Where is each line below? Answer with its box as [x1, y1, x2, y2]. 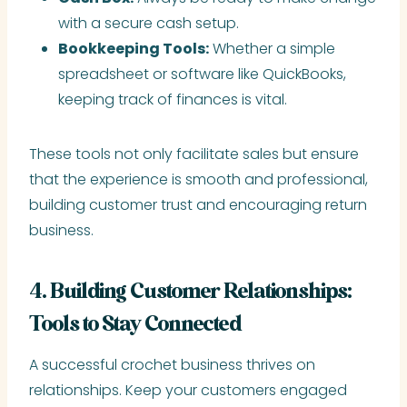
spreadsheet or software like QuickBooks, [58, 64, 346, 85]
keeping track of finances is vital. [58, 89, 287, 111]
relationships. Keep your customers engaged [29, 380, 347, 402]
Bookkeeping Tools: [58, 38, 209, 60]
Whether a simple [209, 38, 335, 60]
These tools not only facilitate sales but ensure [29, 144, 359, 165]
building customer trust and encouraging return [29, 194, 367, 216]
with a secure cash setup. [58, 13, 239, 35]
